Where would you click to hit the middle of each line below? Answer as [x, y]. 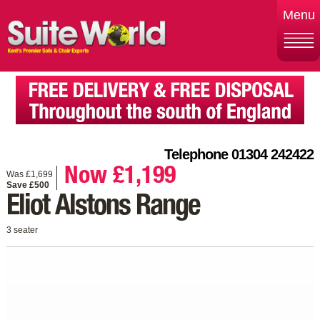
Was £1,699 [29, 174]
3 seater [22, 230]
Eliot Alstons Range [103, 207]
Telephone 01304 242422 [239, 154]
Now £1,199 [120, 177]
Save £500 [27, 185]
